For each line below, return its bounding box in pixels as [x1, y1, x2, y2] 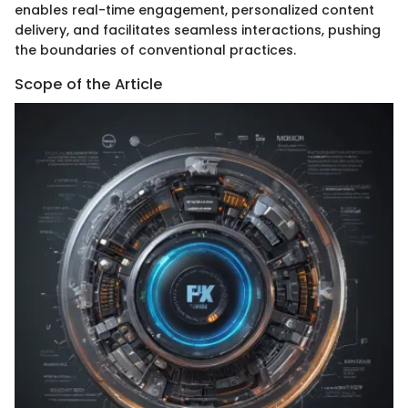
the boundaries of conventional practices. [15, 41, 296, 60]
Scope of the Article [15, 74, 163, 96]
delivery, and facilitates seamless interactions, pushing [15, 21, 381, 40]
